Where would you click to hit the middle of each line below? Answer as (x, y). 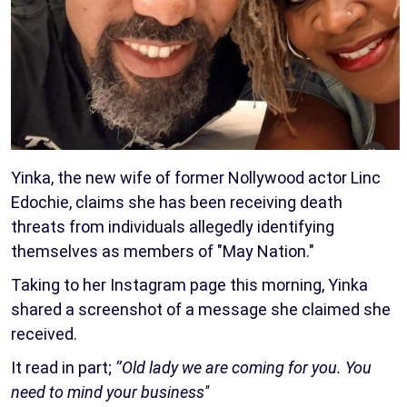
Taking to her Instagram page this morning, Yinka (189, 284)
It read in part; (63, 367)
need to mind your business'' (110, 392)
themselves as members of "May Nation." (163, 251)
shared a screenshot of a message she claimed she (201, 309)
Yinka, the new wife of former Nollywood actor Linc (196, 177)
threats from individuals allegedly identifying (173, 226)
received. (44, 333)
